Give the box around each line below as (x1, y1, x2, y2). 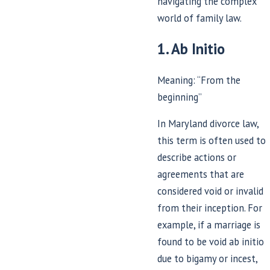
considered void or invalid (157, 184, 264, 198)
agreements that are (157, 167, 245, 181)
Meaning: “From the (157, 73, 241, 87)
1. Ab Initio (157, 39, 225, 59)
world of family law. (157, 11, 242, 25)
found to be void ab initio (157, 234, 265, 248)
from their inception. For (157, 201, 263, 215)
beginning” (157, 90, 202, 104)
